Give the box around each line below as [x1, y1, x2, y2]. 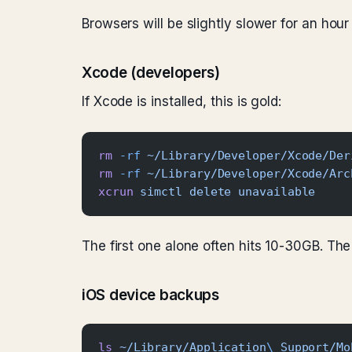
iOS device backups [82, 286, 219, 304]
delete [181, 185, 232, 198]
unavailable [231, 185, 316, 198]
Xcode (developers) [82, 64, 220, 82]
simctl [133, 185, 182, 198]
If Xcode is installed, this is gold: [82, 93, 281, 109]
